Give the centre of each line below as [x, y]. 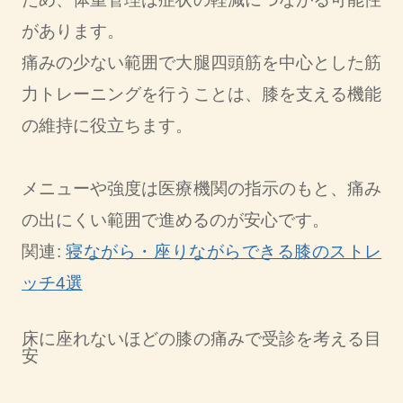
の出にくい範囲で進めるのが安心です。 [175, 220]
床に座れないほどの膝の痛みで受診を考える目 [201, 339]
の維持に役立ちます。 [107, 126]
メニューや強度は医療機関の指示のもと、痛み [201, 189]
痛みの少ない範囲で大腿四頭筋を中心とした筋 [201, 63]
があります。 [72, 31]
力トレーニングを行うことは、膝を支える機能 [201, 94]
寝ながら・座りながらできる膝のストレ [224, 252]
